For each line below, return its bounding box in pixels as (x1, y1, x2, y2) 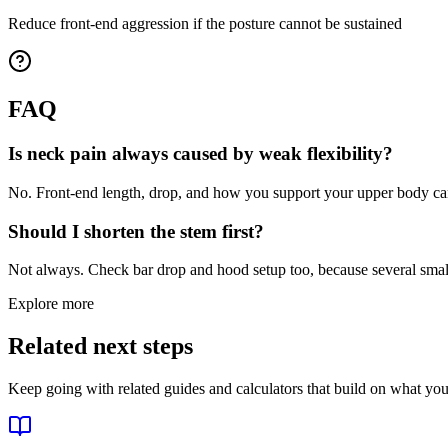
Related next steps (8, 333, 193, 360)
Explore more (8, 295, 94, 313)
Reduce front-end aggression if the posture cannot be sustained (8, 14, 402, 32)
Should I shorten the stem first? (8, 220, 264, 242)
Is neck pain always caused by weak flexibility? (8, 143, 393, 165)
